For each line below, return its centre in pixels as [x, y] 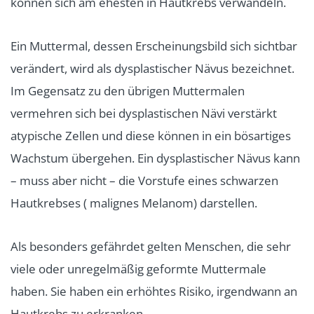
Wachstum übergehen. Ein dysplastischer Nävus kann [155, 158]
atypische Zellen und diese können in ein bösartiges [151, 135]
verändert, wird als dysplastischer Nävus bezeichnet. [152, 68]
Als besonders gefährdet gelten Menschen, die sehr [151, 246]
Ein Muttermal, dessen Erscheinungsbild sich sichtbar [154, 46]
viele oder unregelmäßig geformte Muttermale [138, 268]
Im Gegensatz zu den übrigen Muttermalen [128, 90]
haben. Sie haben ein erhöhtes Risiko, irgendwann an [154, 291]
